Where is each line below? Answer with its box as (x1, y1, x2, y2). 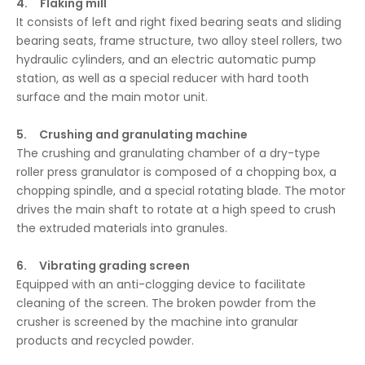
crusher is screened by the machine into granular (16, 314, 298, 330)
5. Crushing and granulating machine (16, 126, 248, 143)
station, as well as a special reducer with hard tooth (16, 70, 309, 86)
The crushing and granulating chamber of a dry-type (16, 145, 320, 161)
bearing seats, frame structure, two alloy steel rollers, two (16, 33, 342, 49)
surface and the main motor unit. (16, 89, 208, 105)
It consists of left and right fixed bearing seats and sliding (16, 14, 341, 30)
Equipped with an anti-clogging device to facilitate (16, 276, 306, 292)
